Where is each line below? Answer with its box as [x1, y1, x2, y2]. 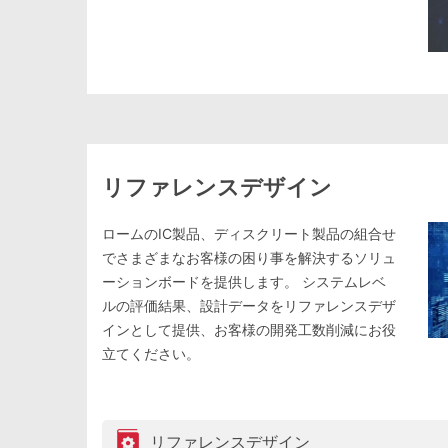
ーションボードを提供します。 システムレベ [102, 272, 386, 290]
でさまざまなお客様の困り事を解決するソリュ [102, 248, 396, 266]
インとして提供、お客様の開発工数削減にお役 [102, 320, 396, 338]
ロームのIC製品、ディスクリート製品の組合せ [102, 224, 396, 242]
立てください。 [102, 344, 200, 362]
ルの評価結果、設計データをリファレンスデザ [102, 296, 396, 314]
